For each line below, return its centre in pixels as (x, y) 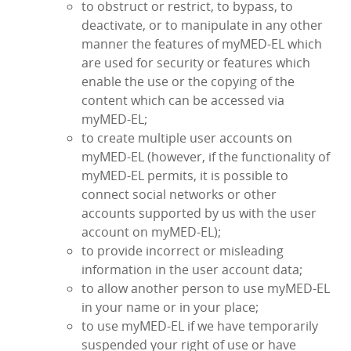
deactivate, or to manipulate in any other (202, 25)
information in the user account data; (192, 270)
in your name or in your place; (170, 308)
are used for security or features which (196, 63)
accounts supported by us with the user (199, 213)
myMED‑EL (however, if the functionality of (206, 157)
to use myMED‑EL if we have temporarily (200, 326)
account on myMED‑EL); (151, 232)
